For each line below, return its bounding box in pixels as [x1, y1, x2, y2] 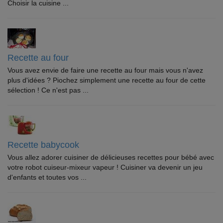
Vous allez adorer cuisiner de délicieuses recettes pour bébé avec [7, 153, 214, 161]
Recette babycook [7, 140, 79, 150]
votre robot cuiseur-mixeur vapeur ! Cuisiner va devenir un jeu [7, 163, 203, 171]
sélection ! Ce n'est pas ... [7, 86, 89, 94]
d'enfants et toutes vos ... [7, 173, 87, 181]
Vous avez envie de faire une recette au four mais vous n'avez [7, 66, 203, 74]
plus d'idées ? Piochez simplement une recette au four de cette [7, 76, 206, 84]
